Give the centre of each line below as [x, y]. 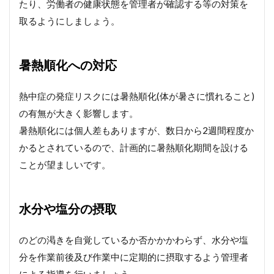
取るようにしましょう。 [69, 21]
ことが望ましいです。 [65, 165]
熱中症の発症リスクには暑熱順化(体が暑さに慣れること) [137, 96]
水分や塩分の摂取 [68, 209]
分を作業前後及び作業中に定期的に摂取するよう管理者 [134, 257]
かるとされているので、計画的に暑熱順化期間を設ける [134, 147]
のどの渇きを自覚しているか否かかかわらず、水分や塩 [134, 240]
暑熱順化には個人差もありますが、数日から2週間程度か [136, 130]
